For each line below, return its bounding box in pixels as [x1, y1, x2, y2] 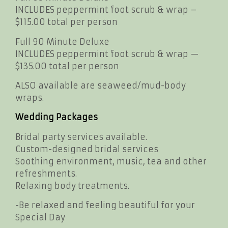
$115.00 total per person [15, 17, 118, 27]
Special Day [15, 212, 65, 223]
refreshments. [15, 168, 77, 179]
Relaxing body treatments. [15, 180, 129, 191]
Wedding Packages [15, 112, 98, 123]
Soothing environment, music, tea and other [15, 156, 207, 166]
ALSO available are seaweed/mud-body [15, 80, 186, 91]
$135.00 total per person [15, 61, 119, 71]
